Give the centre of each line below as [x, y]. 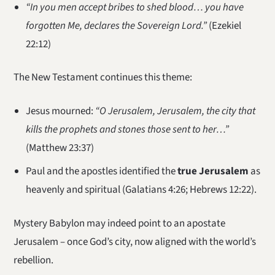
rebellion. [34, 261]
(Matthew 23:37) [60, 148]
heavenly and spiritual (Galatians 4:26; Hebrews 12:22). [141, 190]
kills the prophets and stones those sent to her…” [127, 130]
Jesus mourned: [60, 111]
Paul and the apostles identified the [101, 172]
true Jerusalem [213, 172]
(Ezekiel [224, 25]
